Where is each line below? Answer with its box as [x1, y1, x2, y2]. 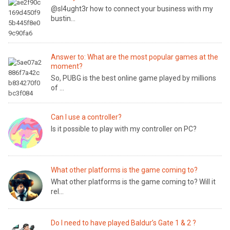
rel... [51, 187, 64, 196]
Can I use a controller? [51, 113, 122, 121]
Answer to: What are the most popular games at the [51, 53, 219, 61]
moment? [51, 62, 83, 70]
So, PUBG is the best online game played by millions [51, 74, 217, 82]
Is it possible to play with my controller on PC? [51, 125, 197, 133]
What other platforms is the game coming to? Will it [51, 178, 216, 186]
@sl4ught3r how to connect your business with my [51, 5, 214, 13]
